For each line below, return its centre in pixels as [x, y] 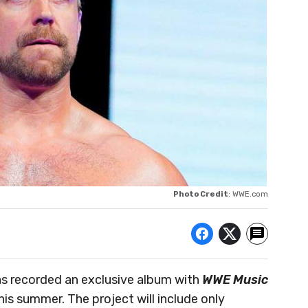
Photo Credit [201, 194]
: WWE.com [248, 194]
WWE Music [235, 280]
